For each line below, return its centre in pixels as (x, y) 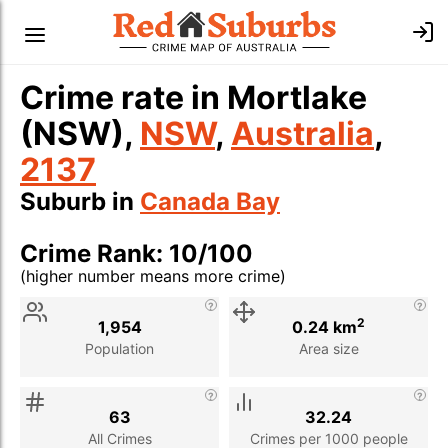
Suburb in (80, 201)
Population (119, 348)
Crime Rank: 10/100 (136, 253)
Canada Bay (210, 201)
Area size (328, 348)
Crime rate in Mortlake (193, 97)
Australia (302, 133)
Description (151, 298)
